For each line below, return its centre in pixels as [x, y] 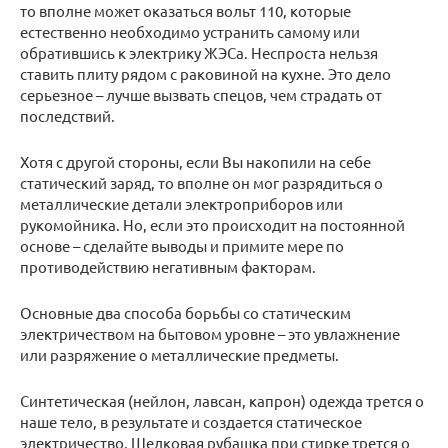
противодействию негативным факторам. [168, 266]
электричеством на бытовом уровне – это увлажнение [210, 333]
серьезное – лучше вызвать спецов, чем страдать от [201, 94]
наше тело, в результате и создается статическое [191, 421]
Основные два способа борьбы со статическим [185, 312]
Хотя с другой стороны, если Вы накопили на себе [195, 161]
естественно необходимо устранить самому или [190, 31]
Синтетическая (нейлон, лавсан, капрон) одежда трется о [222, 400]
